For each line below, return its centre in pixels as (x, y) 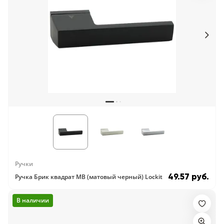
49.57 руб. (188, 177)
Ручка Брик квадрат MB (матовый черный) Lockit (89, 177)
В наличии (33, 200)
